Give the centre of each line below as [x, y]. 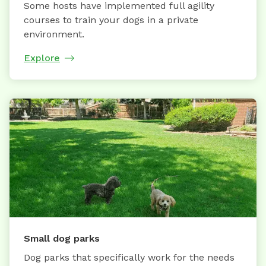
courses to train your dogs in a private [111, 20]
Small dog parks [62, 239]
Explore [42, 58]
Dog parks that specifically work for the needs [129, 258]
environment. [54, 34]
